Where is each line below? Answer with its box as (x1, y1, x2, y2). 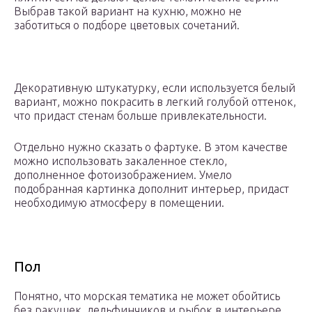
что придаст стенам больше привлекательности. (14, 109, 267, 123)
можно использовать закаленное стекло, (14, 155, 227, 168)
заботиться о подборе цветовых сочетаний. (14, 19, 240, 32)
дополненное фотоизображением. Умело (14, 169, 232, 182)
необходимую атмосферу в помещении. (14, 196, 224, 210)
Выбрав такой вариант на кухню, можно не (14, 5, 242, 18)
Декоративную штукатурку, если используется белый (14, 81, 295, 95)
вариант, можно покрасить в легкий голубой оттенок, (14, 95, 296, 109)
